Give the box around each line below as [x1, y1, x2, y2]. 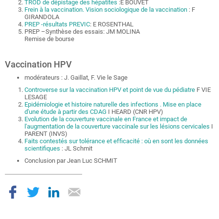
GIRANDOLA [24, 13, 59, 21]
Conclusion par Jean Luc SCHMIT [24, 157, 117, 164]
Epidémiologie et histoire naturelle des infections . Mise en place [24, 101, 201, 108]
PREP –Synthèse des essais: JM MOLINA [24, 28, 140, 35]
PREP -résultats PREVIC [24, 21, 90, 28]
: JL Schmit [62, 145, 92, 152]
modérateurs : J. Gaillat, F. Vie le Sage [24, 74, 128, 81]
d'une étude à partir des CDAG [24, 108, 107, 115]
